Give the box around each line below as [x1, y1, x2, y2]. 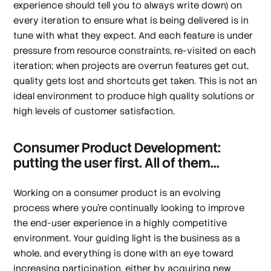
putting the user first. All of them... [13, 154, 220, 172]
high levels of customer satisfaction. [13, 105, 175, 117]
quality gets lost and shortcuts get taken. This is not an [13, 74, 258, 87]
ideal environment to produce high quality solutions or [13, 90, 255, 102]
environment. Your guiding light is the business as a [13, 232, 241, 244]
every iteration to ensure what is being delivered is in [13, 14, 249, 26]
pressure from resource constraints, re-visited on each [13, 44, 256, 56]
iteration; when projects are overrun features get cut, [13, 59, 249, 71]
